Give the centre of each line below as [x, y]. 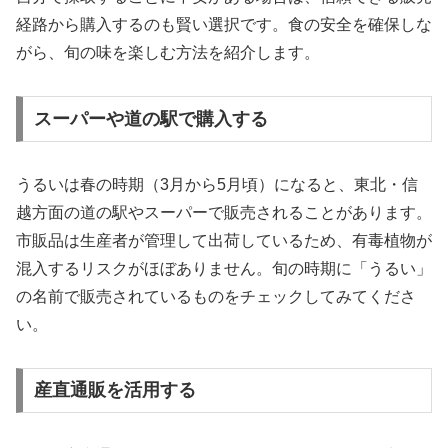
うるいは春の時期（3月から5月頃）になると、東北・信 [217, 184]
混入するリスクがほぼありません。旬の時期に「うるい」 [224, 268]
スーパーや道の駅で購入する [150, 118]
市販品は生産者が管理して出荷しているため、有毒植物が [224, 240]
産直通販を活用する [114, 390]
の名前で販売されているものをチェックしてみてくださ [216, 296]
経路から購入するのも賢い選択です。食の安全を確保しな [224, 25]
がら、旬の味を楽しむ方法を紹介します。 [168, 53]
